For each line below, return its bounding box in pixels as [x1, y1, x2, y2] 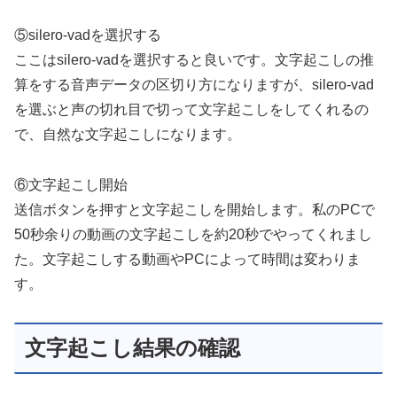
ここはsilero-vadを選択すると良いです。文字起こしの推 [14, 52, 374, 68]
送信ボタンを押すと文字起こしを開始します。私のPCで [14, 202, 375, 218]
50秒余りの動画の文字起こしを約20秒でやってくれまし [14, 227, 372, 243]
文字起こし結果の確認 [25, 335, 240, 360]
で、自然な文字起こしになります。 [14, 127, 241, 143]
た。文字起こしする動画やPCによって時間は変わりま [14, 252, 361, 268]
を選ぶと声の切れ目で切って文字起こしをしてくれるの [14, 102, 369, 118]
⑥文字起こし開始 [14, 177, 128, 193]
